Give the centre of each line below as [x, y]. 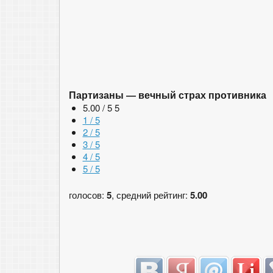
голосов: [88, 194]
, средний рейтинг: [151, 194]
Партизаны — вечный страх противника [168, 95]
